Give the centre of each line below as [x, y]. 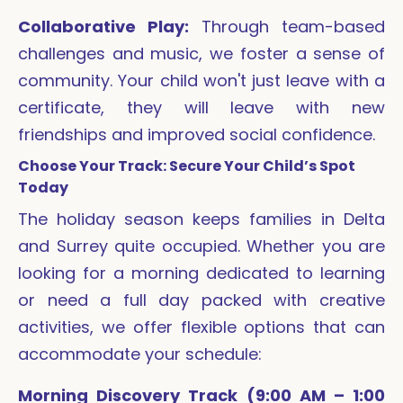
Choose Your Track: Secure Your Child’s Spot [187, 166]
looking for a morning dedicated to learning [201, 273]
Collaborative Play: [110, 27]
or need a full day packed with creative [201, 300]
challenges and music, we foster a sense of [201, 54]
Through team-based [293, 27]
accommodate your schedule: [140, 354]
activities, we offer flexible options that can [201, 327]
